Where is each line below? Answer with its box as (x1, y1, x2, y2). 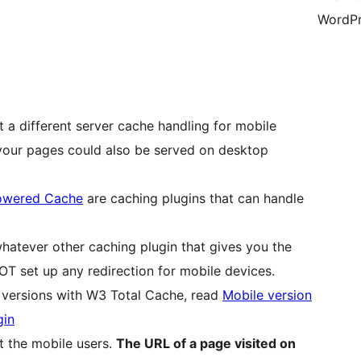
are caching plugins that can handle (83, 190, 304, 207)
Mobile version (222, 287, 312, 304)
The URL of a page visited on (116, 335, 296, 352)
